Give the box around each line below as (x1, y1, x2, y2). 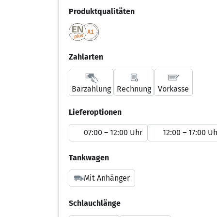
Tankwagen (69, 153, 109, 162)
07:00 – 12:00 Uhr (84, 127, 142, 137)
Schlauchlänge (69, 198, 121, 208)
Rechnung (117, 84, 151, 93)
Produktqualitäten (69, 6, 135, 16)
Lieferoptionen (69, 107, 122, 117)
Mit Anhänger (84, 173, 130, 183)
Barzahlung (72, 84, 111, 93)
